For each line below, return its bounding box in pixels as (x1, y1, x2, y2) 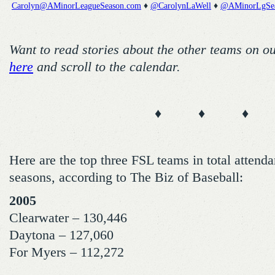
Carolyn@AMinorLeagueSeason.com (12, 1, 141, 10)
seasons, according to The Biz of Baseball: (9, 170, 243, 185)
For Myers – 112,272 (9, 245, 124, 260)
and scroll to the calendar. (33, 60, 180, 74)
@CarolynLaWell (150, 1, 211, 10)
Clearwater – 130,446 (9, 211, 127, 225)
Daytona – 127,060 (9, 228, 114, 242)
